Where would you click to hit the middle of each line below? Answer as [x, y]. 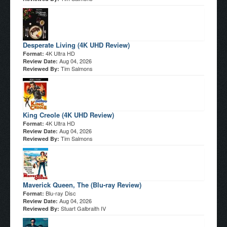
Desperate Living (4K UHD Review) [76, 45]
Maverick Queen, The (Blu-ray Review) [82, 184]
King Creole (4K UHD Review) [68, 115]
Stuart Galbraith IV [83, 208]
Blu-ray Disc [61, 193]
